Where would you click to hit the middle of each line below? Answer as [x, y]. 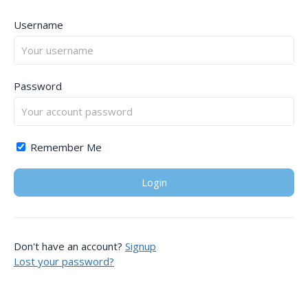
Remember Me [65, 147]
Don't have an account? [69, 246]
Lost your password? [64, 262]
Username [38, 25]
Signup [141, 246]
